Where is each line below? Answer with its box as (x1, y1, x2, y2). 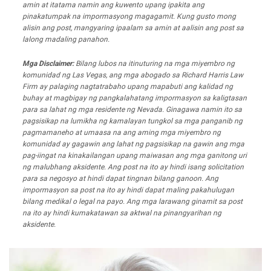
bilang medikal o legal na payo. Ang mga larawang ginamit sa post (22, 197, 243, 206)
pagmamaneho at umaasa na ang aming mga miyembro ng (22, 128, 221, 137)
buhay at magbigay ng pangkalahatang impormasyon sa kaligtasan (22, 94, 247, 103)
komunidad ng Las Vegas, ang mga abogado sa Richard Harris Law (22, 71, 243, 80)
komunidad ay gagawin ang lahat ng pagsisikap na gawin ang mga (22, 140, 244, 149)
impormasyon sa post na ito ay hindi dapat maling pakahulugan (22, 186, 234, 195)
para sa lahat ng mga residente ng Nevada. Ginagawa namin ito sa (22, 105, 242, 114)
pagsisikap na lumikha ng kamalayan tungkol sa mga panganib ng (22, 117, 243, 126)
